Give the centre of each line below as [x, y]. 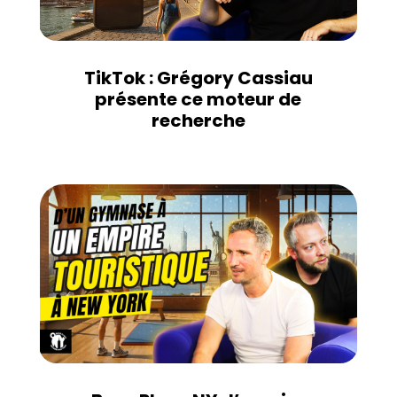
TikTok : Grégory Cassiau [198, 78]
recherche [198, 120]
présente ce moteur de [198, 99]
